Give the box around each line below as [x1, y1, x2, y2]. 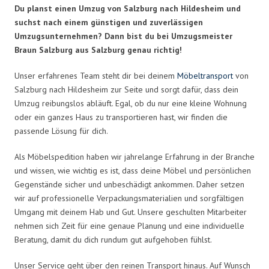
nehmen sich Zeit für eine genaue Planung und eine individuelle [14, 220, 244, 231]
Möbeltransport [177, 70, 233, 81]
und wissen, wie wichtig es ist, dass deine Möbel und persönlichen [14, 165, 251, 176]
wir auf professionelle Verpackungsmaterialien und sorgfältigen [14, 192, 244, 204]
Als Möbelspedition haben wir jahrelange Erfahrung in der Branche [14, 151, 255, 162]
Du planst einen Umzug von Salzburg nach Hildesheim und [14, 2, 241, 14]
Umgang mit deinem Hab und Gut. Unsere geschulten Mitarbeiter [14, 206, 247, 217]
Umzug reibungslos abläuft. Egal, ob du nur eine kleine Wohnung [14, 97, 247, 109]
